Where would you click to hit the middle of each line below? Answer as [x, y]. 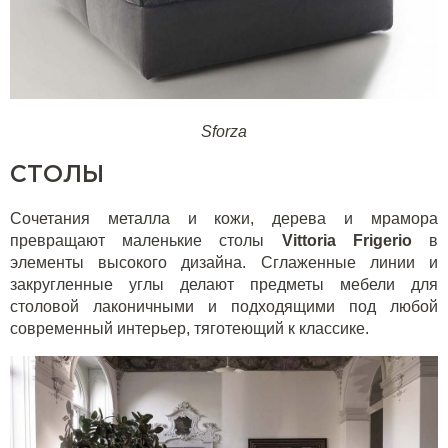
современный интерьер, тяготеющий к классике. [189, 328]
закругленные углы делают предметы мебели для [224, 284]
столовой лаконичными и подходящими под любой [224, 306]
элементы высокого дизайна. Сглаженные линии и [224, 262]
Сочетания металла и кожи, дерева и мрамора [224, 218]
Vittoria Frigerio [346, 240]
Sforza [224, 131]
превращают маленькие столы [146, 240]
